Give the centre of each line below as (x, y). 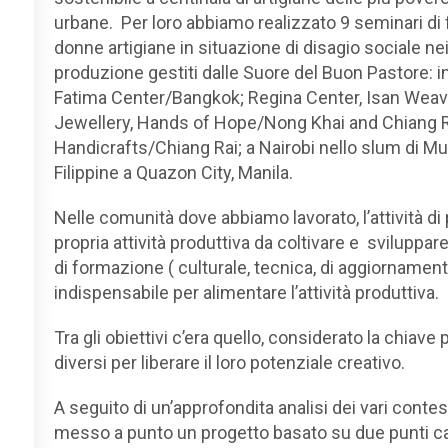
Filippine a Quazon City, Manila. (173, 172)
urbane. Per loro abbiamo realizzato (197, 22)
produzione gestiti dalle (146, 72)
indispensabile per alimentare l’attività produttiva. (246, 292)
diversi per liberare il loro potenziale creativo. (229, 362)
